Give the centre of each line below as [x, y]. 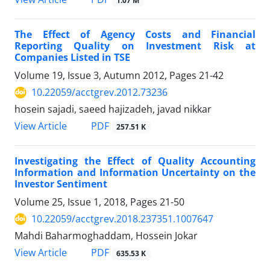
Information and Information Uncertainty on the [135, 173]
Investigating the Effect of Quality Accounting [135, 161]
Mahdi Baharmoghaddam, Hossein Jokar [106, 236]
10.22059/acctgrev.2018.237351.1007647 [122, 219]
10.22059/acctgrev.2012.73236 [99, 93]
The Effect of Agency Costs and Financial [135, 35]
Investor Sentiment [61, 184]
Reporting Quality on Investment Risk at [135, 46]
